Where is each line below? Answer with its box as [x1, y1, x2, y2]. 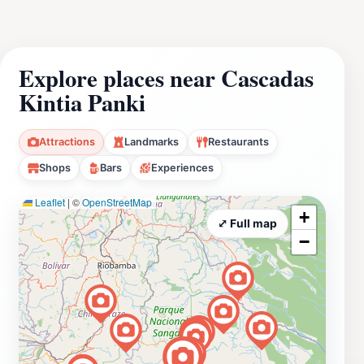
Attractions [39, 135, 95, 148]
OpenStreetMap [82, 194, 152, 209]
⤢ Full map [218, 216, 277, 230]
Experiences [151, 161, 214, 174]
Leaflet [32, 194, 65, 209]
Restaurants [208, 135, 269, 148]
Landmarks [124, 135, 179, 148]
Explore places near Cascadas [19, 60, 314, 95]
